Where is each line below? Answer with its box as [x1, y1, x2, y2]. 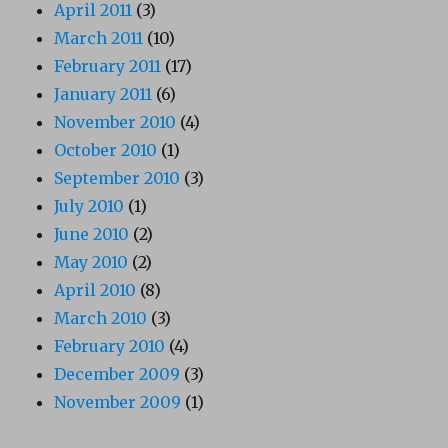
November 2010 [54, 112, 177, 133]
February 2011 [54, 56, 162, 77]
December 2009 [54, 364, 181, 385]
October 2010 [54, 140, 158, 161]
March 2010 [54, 308, 148, 329]
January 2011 [54, 84, 153, 105]
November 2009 [54, 392, 182, 413]
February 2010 [54, 336, 166, 357]
